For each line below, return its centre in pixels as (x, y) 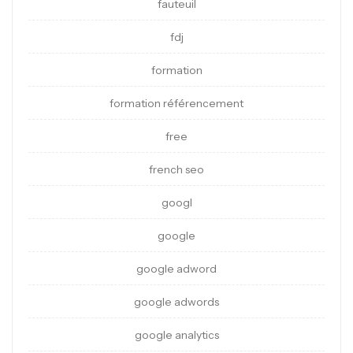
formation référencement (176, 104)
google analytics (176, 335)
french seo (176, 170)
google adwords (176, 302)
